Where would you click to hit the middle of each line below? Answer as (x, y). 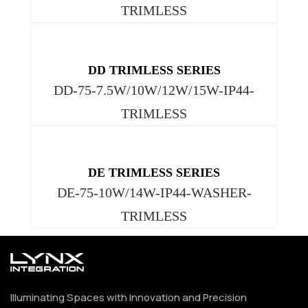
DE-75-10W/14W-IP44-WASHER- (154, 193)
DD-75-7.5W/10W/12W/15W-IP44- (154, 90)
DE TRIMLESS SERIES (154, 173)
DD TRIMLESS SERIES (154, 70)
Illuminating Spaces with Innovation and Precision (129, 298)
